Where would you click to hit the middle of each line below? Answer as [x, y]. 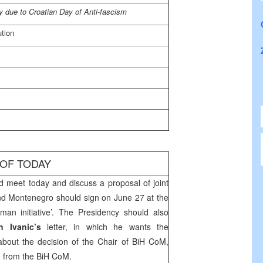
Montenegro [31, 197]
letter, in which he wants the [105, 227]
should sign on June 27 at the [111, 197]
